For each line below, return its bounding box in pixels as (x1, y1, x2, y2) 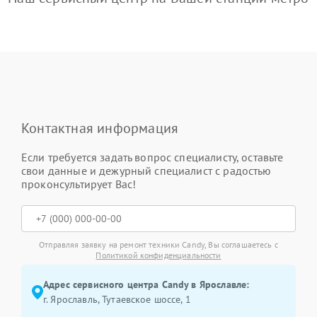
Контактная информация (21, 119, 179, 137)
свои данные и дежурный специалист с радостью (21, 163, 272, 178)
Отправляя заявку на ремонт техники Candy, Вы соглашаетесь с (39, 239, 278, 250)
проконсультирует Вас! (21, 177, 137, 191)
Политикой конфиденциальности (96, 250, 221, 260)
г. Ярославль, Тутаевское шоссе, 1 (43, 293, 191, 306)
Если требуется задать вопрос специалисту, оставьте (21, 150, 284, 164)
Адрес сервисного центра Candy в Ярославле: (43, 278, 250, 291)
